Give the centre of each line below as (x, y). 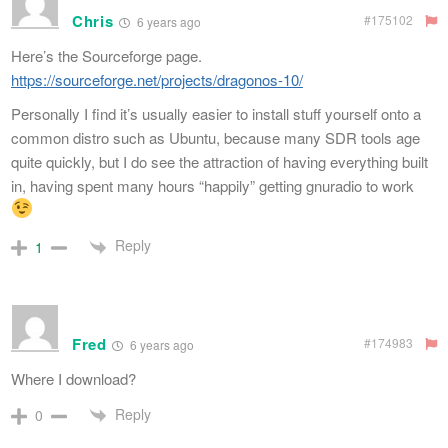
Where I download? (73, 378)
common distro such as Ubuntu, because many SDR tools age (215, 138)
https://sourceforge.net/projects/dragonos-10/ (157, 80)
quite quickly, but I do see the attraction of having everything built (219, 162)
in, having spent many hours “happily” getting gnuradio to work (212, 186)
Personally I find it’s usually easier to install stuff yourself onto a (216, 114)
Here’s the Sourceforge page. (106, 56)
